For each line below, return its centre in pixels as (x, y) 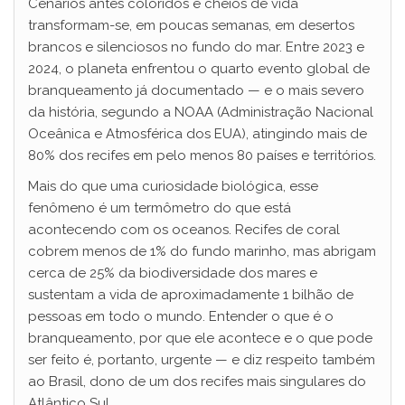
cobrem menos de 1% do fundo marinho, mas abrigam (202, 251)
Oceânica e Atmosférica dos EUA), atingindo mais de (198, 134)
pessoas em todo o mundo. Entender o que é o (181, 316)
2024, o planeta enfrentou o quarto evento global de (199, 69)
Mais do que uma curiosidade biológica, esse (173, 186)
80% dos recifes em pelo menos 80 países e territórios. (202, 155)
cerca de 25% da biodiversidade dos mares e (173, 273)
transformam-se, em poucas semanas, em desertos (191, 25)
